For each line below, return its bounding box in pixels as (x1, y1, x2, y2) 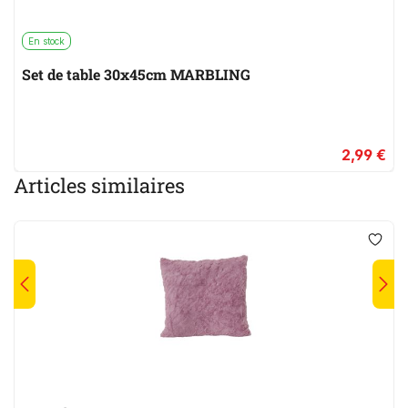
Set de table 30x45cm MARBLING (22, 65, 250, 85)
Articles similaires (14, 172, 185, 199)
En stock (28, 36, 65, 47)
